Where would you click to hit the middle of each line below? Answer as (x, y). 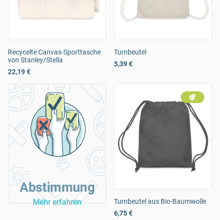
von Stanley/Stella (35, 60)
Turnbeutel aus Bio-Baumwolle (160, 202)
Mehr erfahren (57, 202)
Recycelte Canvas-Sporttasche (54, 52)
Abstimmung (57, 187)
